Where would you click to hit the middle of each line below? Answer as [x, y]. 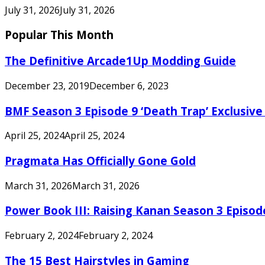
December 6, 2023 [129, 85]
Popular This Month [59, 35]
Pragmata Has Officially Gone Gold [100, 160]
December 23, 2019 [47, 85]
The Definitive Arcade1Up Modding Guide [120, 61]
